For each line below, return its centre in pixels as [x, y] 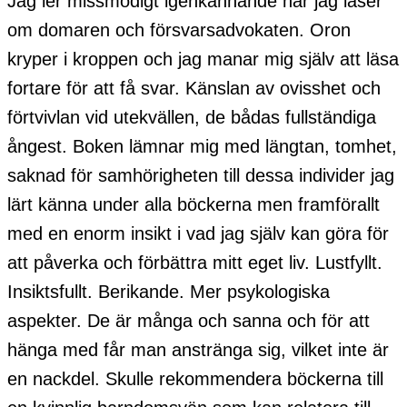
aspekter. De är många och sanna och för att [189, 320]
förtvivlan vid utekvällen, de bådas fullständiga [192, 117]
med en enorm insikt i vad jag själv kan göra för [198, 233]
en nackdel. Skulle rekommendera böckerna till [195, 378]
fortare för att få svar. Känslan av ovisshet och [194, 88]
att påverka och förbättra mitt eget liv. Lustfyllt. [195, 262]
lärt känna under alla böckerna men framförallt [194, 204]
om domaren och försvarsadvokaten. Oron [179, 30]
